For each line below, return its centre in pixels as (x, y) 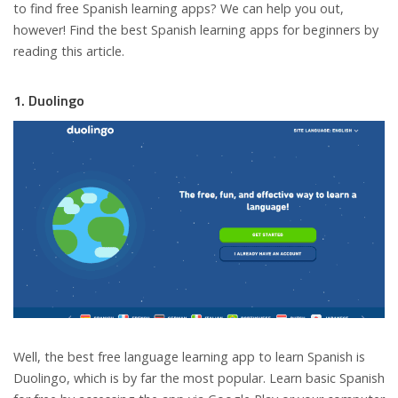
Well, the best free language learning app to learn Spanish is (189, 357)
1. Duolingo (49, 100)
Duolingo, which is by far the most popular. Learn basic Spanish (199, 378)
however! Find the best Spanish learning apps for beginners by (196, 29)
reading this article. (69, 51)
